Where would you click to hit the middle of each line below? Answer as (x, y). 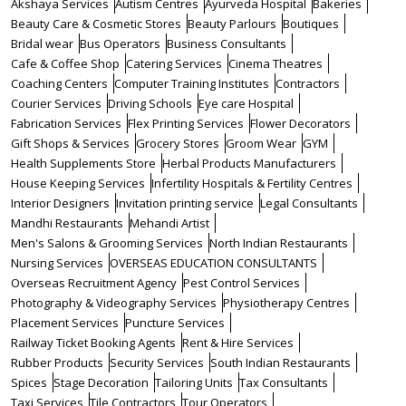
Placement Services (65, 323)
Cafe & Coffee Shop (65, 63)
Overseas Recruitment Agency (94, 283)
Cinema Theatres (275, 63)
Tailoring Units (194, 382)
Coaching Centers (59, 83)
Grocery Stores (178, 143)
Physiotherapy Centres (286, 303)
